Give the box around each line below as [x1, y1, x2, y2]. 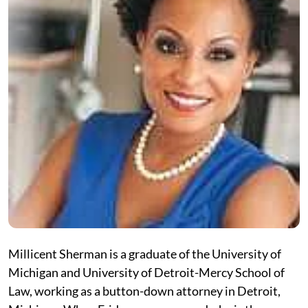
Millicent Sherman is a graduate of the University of [8, 246, 281, 261]
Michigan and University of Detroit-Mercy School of [8, 265, 285, 280]
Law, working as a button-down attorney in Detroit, [8, 283, 280, 298]
